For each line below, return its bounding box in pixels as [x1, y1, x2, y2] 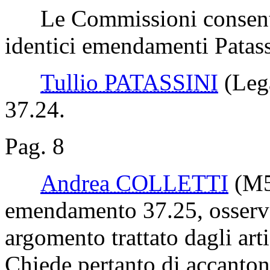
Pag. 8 [5, 133, 64, 159]
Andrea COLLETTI [40, 169, 228, 196]
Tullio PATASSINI [40, 69, 218, 95]
